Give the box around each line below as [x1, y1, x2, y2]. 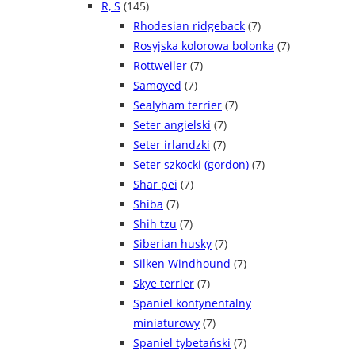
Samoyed [133, 78, 181, 94]
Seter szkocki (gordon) [133, 157, 249, 173]
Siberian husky [133, 236, 212, 252]
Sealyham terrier [133, 97, 222, 113]
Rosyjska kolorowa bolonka [133, 38, 274, 54]
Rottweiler [133, 58, 187, 74]
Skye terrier [133, 276, 194, 292]
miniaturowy [133, 315, 200, 331]
